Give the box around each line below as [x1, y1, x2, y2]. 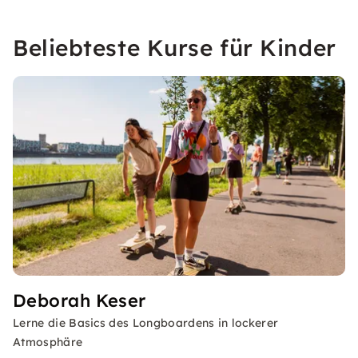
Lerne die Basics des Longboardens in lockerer [13, 316, 279, 330]
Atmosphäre [13, 335, 83, 349]
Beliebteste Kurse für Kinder [13, 34, 336, 62]
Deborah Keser [13, 289, 146, 312]
